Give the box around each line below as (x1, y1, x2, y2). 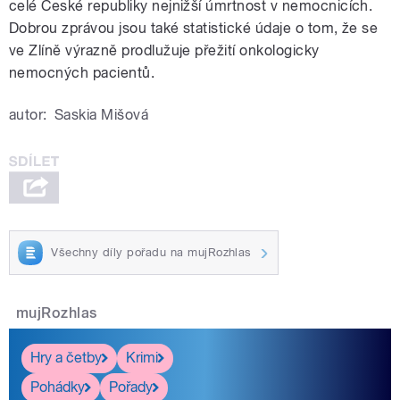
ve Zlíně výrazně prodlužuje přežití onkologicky (9, 42, 320, 60)
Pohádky (30, 379, 85, 396)
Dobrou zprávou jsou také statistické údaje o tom (9, 20, 335, 37)
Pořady (109, 379, 153, 396)
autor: (9, 106, 47, 124)
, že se (334, 20, 379, 37)
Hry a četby (30, 349, 102, 367)
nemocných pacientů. (9, 64, 155, 82)
